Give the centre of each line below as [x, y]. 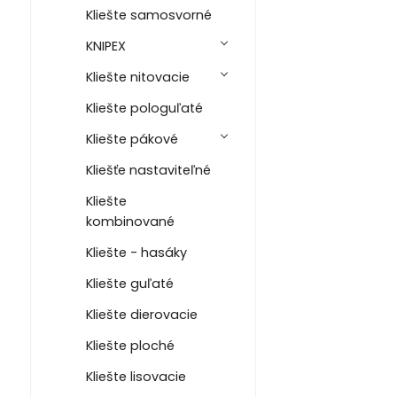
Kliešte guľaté [129, 283]
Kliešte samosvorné [148, 15]
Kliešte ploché [130, 345]
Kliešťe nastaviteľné [148, 170]
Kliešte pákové [132, 139]
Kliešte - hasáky [136, 252]
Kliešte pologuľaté [144, 108]
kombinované [130, 221]
